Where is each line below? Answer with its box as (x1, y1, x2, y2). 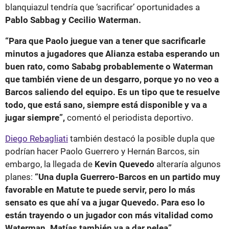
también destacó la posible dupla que (68, 133, 215, 144)
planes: (5, 171, 35, 182)
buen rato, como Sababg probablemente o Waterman (5, 61, 213, 72)
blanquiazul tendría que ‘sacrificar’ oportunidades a (5, 2, 200, 12)
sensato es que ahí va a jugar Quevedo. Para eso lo (5, 197, 205, 208)
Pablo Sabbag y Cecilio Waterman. (5, 14, 141, 25)
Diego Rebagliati (5, 133, 68, 144)
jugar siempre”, (5, 112, 67, 123)
